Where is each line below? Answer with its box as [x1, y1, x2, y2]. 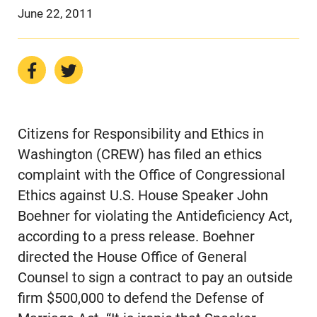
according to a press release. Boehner [17, 229, 255, 246]
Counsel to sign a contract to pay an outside [17, 270, 293, 287]
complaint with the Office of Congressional [17, 167, 285, 184]
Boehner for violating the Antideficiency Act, [17, 208, 292, 225]
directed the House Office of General [17, 249, 247, 266]
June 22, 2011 [17, 6, 93, 21]
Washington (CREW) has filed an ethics [17, 146, 262, 163]
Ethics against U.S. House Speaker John [17, 188, 268, 204]
